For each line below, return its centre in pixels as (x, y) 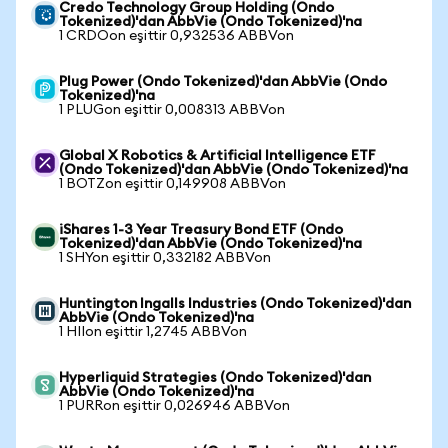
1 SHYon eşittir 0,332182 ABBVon (165, 258)
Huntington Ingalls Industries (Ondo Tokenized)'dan (235, 304)
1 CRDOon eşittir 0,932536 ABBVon (176, 36)
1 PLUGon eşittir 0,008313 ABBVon (172, 110)
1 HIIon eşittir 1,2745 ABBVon (153, 332)
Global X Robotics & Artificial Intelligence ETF (217, 156)
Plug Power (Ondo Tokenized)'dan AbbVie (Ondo (223, 82)
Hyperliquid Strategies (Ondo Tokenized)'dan (215, 378)
